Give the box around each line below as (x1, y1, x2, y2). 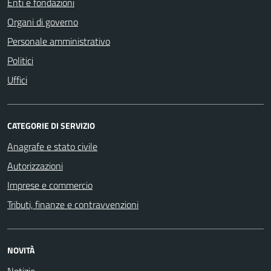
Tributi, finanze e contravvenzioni (7, 197, 139, 212)
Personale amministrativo (7, 33, 110, 48)
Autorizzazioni (7, 158, 63, 173)
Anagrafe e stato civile (7, 139, 97, 154)
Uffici (7, 72, 27, 87)
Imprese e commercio (7, 177, 93, 192)
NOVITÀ (7, 243, 34, 256)
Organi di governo (7, 14, 78, 29)
